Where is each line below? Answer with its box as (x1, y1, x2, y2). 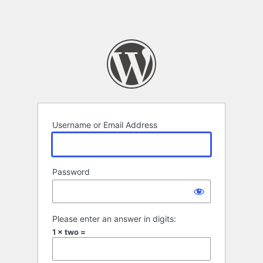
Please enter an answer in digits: (52, 214, 176, 224)
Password (52, 167, 90, 177)
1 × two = (52, 227, 86, 237)
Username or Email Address (52, 120, 157, 130)
